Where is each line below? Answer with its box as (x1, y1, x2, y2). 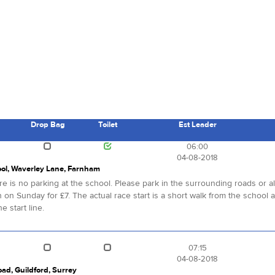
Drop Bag (30, 120, 65, 130)
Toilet (98, 120, 117, 130)
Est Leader (178, 120, 217, 130)
